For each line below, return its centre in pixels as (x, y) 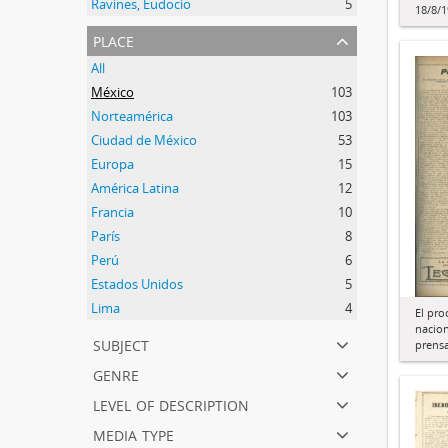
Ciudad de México (144, 140)
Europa (112, 164)
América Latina (135, 188)
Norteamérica (132, 116)
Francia (112, 212)
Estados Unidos (137, 284)
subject (121, 343)
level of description (171, 403)
